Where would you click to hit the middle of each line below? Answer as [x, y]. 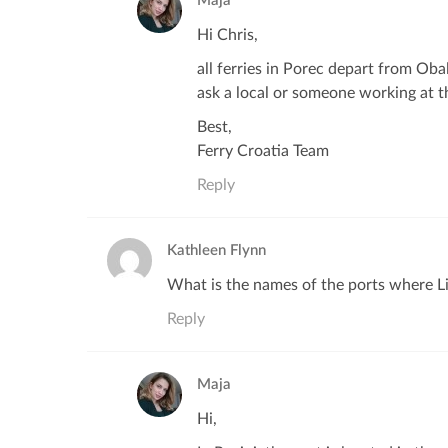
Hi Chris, [227, 35]
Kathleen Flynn [216, 250]
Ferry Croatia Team [263, 151]
